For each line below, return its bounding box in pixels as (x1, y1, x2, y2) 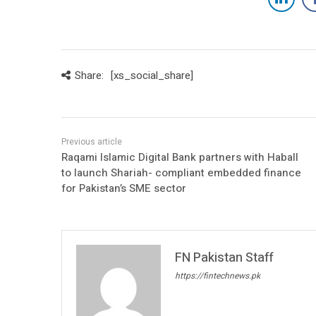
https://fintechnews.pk (175, 269, 260, 282)
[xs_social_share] (110, 67, 193, 83)
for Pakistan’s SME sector (61, 180, 186, 196)
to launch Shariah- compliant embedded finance (61, 164, 301, 181)
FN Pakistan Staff (175, 248, 274, 267)
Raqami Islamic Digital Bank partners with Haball (61, 149, 298, 165)
